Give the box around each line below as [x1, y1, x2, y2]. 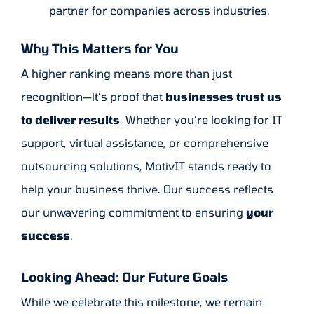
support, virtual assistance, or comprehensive [21, 136, 268, 150]
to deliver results [21, 113, 120, 127]
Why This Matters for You [21, 41, 179, 57]
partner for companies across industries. [49, 4, 270, 18]
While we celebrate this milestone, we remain [21, 294, 262, 308]
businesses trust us [165, 90, 282, 104]
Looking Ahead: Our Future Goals [21, 268, 228, 285]
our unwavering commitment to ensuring [21, 205, 246, 219]
